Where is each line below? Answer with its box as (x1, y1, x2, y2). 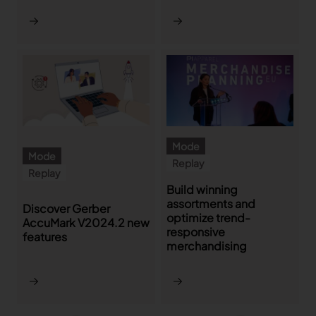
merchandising (166, 238, 247, 254)
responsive (166, 224, 225, 240)
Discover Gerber (23, 200, 110, 216)
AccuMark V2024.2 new (23, 214, 150, 230)
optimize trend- (166, 210, 250, 226)
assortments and (166, 196, 255, 212)
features (23, 229, 67, 244)
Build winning (166, 182, 238, 197)
